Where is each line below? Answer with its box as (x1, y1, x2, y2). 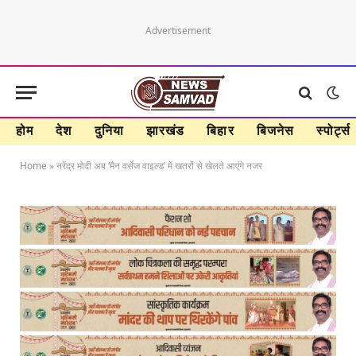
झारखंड (145, 122, 185, 139)
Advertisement (145, 24, 211, 37)
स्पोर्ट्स (316, 122, 351, 139)
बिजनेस (256, 122, 295, 139)
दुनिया (94, 122, 124, 139)
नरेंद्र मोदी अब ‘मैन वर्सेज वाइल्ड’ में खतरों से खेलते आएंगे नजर (56, 159, 262, 172)
